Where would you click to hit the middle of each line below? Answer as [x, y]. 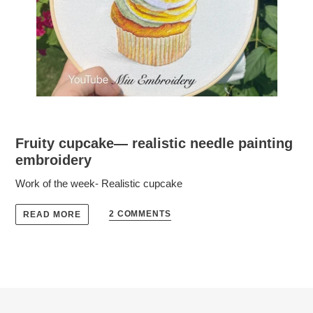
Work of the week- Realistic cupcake [99, 184]
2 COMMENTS [140, 214]
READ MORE [52, 214]
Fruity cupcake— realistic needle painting [154, 144]
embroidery [53, 160]
